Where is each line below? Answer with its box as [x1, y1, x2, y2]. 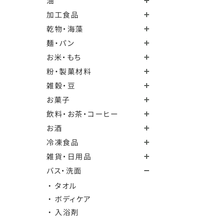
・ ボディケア [48, 194, 91, 204]
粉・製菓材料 [46, 66, 92, 76]
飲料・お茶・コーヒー [46, 109, 119, 119]
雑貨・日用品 [46, 151, 92, 161]
